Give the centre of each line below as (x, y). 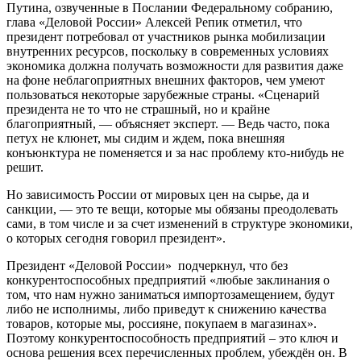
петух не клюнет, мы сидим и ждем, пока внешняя (145, 139)
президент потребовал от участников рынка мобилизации (166, 37)
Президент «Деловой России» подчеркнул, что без (147, 266)
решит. (25, 168)
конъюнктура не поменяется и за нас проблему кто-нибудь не (175, 153)
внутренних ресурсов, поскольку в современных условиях (168, 52)
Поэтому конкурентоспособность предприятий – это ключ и (172, 338)
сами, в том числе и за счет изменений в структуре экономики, (180, 224)
